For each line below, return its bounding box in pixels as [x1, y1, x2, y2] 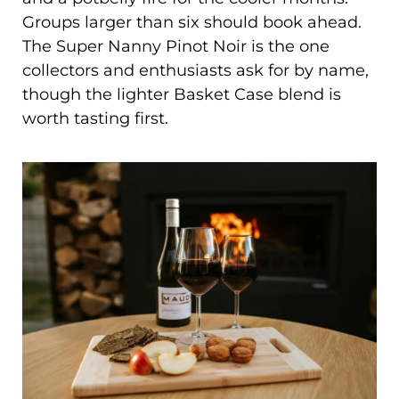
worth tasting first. [22, 107, 168, 129]
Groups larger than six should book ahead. [22, 11, 362, 33]
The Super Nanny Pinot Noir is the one [22, 35, 330, 57]
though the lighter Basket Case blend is [22, 83, 341, 105]
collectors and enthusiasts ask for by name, [22, 59, 369, 81]
